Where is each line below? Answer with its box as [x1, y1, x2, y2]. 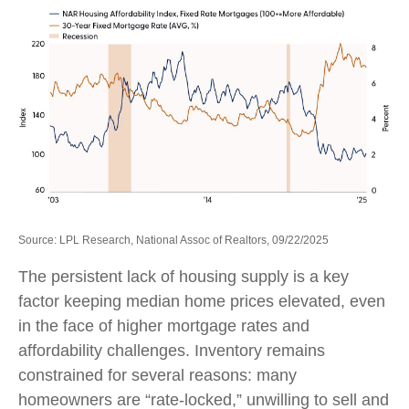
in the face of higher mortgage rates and [18, 317, 309, 336]
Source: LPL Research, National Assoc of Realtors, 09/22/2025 [18, 234, 329, 247]
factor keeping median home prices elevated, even [18, 292, 385, 311]
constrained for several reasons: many [18, 366, 297, 385]
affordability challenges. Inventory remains [18, 341, 325, 361]
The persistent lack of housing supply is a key [18, 267, 349, 287]
